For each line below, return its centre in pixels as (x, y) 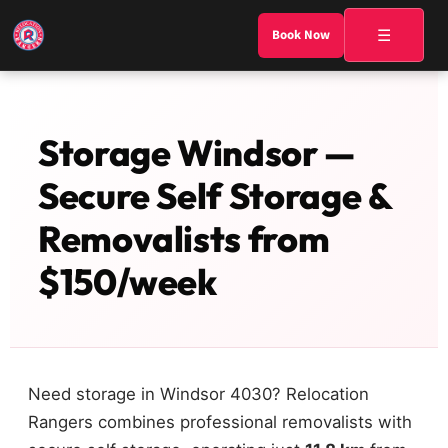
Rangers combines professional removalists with (220, 422)
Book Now (301, 35)
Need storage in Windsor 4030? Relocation (198, 394)
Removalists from (184, 238)
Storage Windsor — (196, 152)
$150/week (127, 281)
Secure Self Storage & (215, 195)
